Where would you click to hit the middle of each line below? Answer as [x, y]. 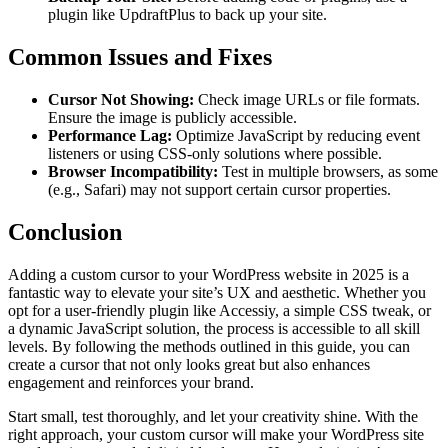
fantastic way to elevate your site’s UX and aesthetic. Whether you [217, 292]
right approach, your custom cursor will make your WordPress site [216, 434]
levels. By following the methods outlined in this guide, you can [209, 346]
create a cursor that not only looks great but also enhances [189, 364]
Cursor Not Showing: [121, 100]
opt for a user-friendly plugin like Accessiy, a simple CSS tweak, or [219, 310]
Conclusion [65, 231]
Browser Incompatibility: [133, 172]
